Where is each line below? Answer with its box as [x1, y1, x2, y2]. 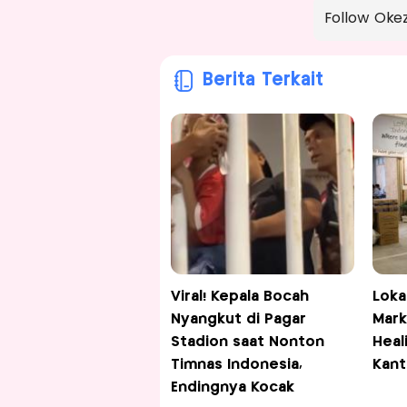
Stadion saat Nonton [170, 335, 324, 350]
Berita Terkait [202, 72, 323, 90]
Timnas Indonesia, [170, 358, 303, 372]
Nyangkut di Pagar [170, 313, 306, 327]
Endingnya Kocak [170, 381, 294, 395]
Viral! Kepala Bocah [170, 290, 309, 304]
